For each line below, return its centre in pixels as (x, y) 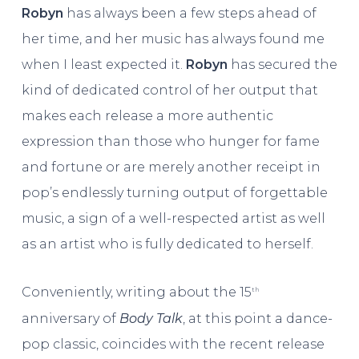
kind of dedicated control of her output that (169, 91)
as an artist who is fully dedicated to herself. (167, 244)
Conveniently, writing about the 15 (136, 292)
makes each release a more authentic (147, 116)
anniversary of (70, 318)
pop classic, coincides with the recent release (173, 344)
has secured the (282, 65)
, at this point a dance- (257, 318)
